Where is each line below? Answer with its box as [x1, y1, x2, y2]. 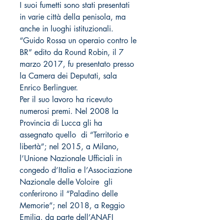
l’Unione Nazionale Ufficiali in [20, 153, 122, 164]
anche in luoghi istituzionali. [20, 23, 113, 34]
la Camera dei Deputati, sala [20, 70, 117, 81]
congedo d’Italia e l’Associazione [20, 165, 132, 175]
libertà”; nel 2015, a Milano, [20, 141, 119, 152]
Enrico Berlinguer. [20, 82, 78, 93]
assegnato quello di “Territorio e [20, 129, 129, 140]
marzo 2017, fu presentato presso [20, 58, 134, 69]
